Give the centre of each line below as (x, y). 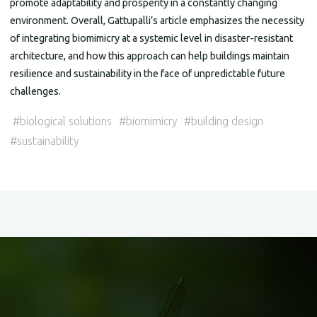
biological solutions (66, 121)
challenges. (36, 92)
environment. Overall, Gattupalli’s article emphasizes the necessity (157, 21)
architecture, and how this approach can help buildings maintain (150, 56)
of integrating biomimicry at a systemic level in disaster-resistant (152, 39)
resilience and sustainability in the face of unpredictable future (148, 74)
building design (227, 121)
